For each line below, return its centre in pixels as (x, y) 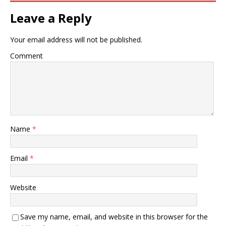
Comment (26, 56)
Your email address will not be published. (76, 40)
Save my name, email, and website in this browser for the (114, 217)
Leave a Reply (51, 18)
